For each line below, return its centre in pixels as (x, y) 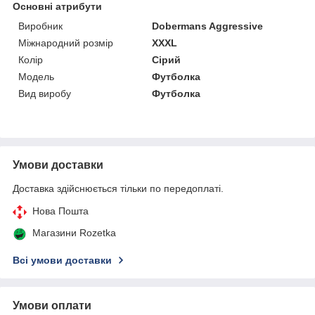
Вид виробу (45, 93)
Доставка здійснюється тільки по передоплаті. (118, 188)
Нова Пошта (60, 211)
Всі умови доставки (62, 260)
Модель (36, 76)
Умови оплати (52, 305)
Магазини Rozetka (74, 232)
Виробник (40, 26)
